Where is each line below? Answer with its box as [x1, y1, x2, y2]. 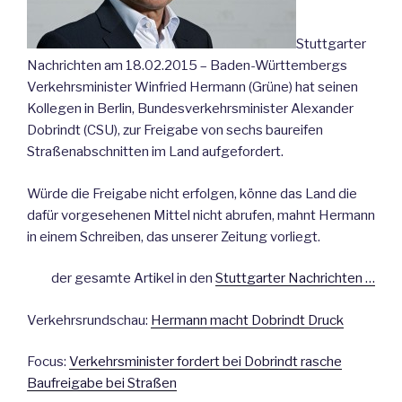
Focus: [27, 354, 69, 371]
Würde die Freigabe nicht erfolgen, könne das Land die [27, 185, 357, 202]
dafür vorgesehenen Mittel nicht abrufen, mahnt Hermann [27, 206, 375, 223]
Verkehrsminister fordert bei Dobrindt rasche [69, 354, 342, 371]
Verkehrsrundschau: [27, 311, 151, 328]
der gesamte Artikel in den [51, 270, 215, 287]
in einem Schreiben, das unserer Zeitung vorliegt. [27, 228, 320, 245]
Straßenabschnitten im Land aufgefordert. [27, 144, 284, 161]
